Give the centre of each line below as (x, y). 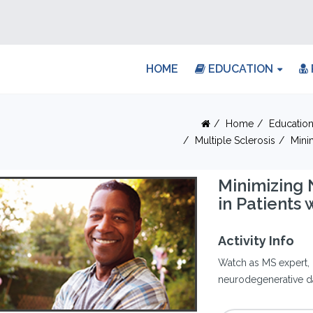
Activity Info (256, 241)
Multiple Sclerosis (235, 140)
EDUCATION (239, 69)
